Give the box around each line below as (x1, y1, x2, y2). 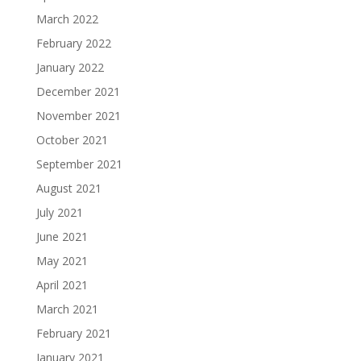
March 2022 (35, 11, 98, 27)
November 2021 (35, 108, 121, 124)
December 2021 (35, 84, 120, 100)
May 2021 (35, 253, 88, 269)
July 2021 (35, 205, 83, 221)
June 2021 (35, 229, 88, 245)
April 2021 (35, 277, 88, 293)
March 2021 (35, 301, 98, 317)
